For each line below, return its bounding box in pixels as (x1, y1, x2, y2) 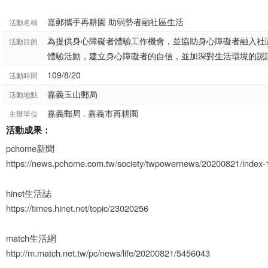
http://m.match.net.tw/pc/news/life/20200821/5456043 (6, 246, 210, 259)
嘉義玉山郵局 (47, 88, 98, 100)
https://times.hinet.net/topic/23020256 (6, 202, 148, 214)
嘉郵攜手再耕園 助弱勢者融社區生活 (47, 16, 184, 28)
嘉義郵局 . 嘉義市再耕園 (47, 107, 138, 119)
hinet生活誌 (6, 187, 51, 199)
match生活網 (6, 232, 56, 244)
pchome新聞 (6, 142, 54, 154)
